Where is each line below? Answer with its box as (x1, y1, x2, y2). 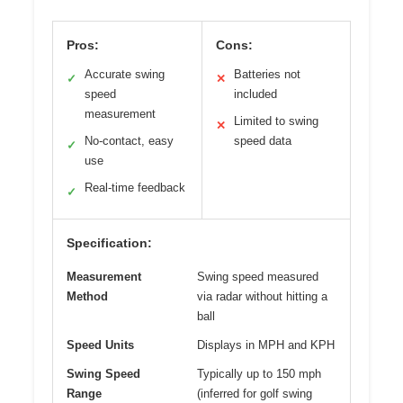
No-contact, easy (85, 133, 174, 148)
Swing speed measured (197, 269, 318, 283)
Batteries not (233, 67, 300, 81)
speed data (233, 133, 291, 148)
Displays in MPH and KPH (197, 337, 335, 352)
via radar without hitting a (197, 289, 327, 303)
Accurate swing (85, 67, 165, 81)
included (233, 86, 277, 101)
